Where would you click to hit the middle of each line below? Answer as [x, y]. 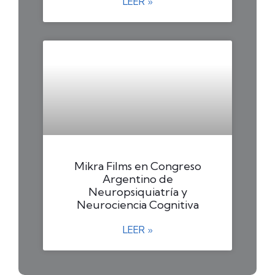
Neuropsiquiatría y [137, 192]
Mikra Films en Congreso [137, 166]
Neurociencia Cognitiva [137, 204]
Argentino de [137, 179]
